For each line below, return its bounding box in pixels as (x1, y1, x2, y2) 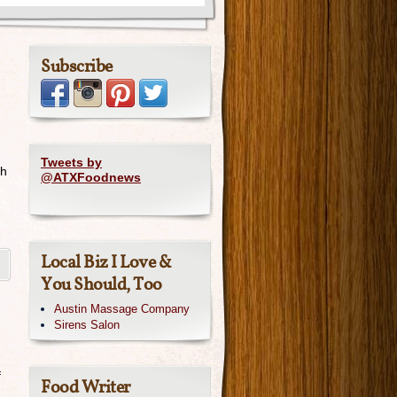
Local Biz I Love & (41, 251, 171, 276)
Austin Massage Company (54, 302, 190, 315)
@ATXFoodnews (41, 170, 141, 184)
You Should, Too (41, 273, 162, 298)
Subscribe (41, 55, 113, 80)
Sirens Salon (54, 318, 120, 331)
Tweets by (41, 155, 102, 169)
